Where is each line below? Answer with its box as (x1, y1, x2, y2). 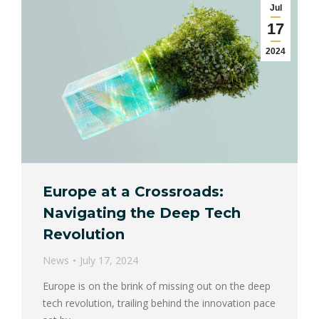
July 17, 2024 (80, 253, 138, 268)
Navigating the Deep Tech (43, 204, 241, 222)
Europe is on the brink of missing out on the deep (43, 279, 271, 293)
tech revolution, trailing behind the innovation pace (43, 296, 276, 310)
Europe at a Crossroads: (43, 183, 224, 201)
